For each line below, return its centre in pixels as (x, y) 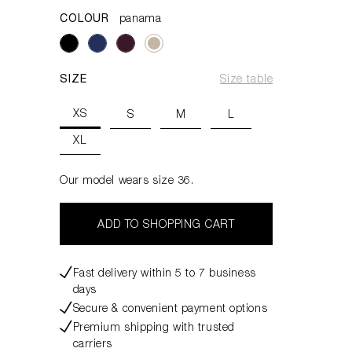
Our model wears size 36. (127, 181)
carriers (93, 345)
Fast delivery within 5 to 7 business (164, 274)
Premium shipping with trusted (154, 328)
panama (140, 20)
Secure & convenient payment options (170, 310)
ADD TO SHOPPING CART (167, 225)
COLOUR (86, 20)
